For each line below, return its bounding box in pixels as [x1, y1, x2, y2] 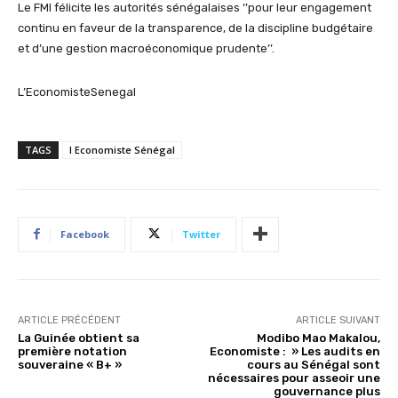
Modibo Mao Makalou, [256, 330, 380, 345]
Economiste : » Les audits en [209, 344, 380, 358]
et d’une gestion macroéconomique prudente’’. [18, 41, 275, 55]
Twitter [182, 227, 220, 241]
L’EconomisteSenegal [18, 84, 136, 99]
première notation [18, 344, 127, 358]
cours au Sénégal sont [246, 357, 380, 371]
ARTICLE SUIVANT [295, 314, 380, 326]
